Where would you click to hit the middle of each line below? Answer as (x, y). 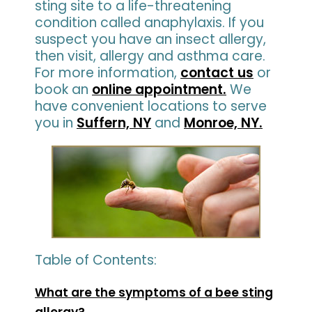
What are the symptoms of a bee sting (154, 292)
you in (56, 123)
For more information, (108, 72)
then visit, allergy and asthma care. (150, 56)
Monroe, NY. (223, 123)
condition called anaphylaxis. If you (149, 22)
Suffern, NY (114, 123)
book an (63, 89)
